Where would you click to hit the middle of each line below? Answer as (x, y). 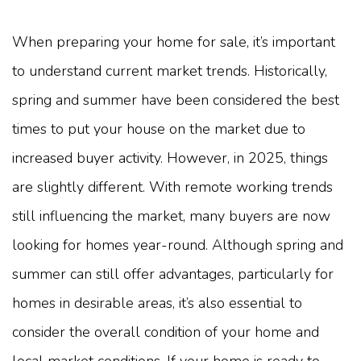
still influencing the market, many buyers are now (171, 216)
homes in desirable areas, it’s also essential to (157, 303)
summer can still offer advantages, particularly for (173, 274)
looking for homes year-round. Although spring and (178, 245)
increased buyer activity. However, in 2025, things (170, 158)
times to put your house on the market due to (159, 129)
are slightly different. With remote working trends (172, 187)
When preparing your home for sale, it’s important (174, 41)
